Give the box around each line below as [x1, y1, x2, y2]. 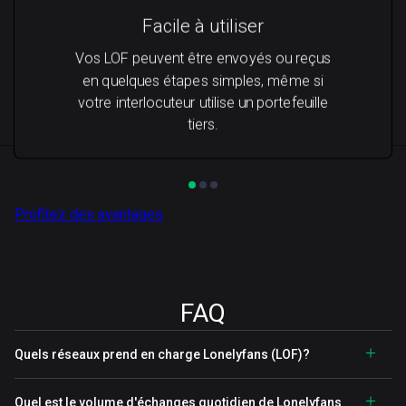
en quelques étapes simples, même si [82, 72, 324, 90]
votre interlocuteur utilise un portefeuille [78, 93, 328, 111]
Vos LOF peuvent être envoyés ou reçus [74, 50, 332, 68]
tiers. [187, 115, 219, 133]
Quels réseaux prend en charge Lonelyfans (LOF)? [14, 347, 310, 362]
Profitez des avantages [14, 206, 163, 223]
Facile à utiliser [142, 14, 264, 37]
